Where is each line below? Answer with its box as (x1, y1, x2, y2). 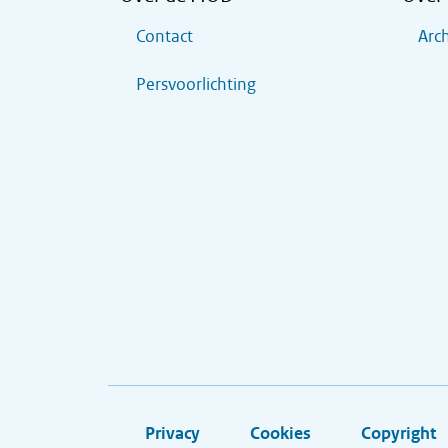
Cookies (250, 423, 311, 444)
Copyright (361, 423, 436, 444)
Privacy (145, 423, 200, 444)
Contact (136, 26, 193, 47)
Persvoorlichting (136, 74, 256, 95)
